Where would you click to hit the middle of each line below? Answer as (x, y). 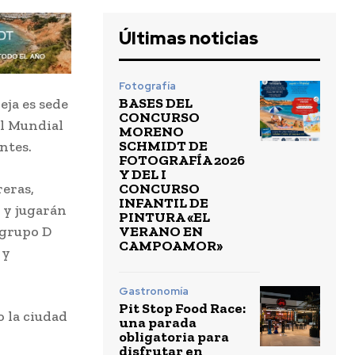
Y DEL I (143, 174)
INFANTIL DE (164, 202)
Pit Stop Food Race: (182, 308)
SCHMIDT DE (163, 145)
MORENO (151, 131)
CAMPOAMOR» (171, 245)
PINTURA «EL (164, 217)
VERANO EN (161, 231)
